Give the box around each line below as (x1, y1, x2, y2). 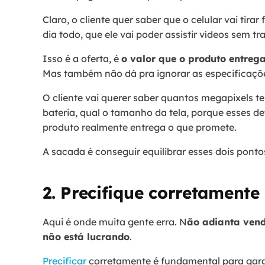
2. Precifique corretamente (43, 182, 260, 203)
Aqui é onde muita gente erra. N (43, 215, 187, 228)
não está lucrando (43, 230, 130, 243)
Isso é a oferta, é (43, 52, 121, 64)
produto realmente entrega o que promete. (43, 121, 237, 133)
